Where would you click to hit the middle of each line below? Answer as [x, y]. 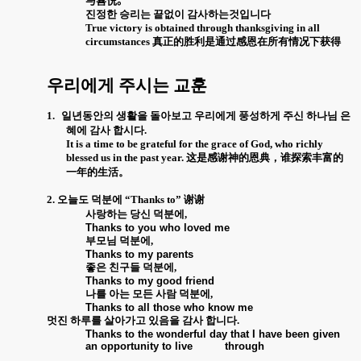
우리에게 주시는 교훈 [127, 85]
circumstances [119, 41]
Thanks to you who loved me [158, 227]
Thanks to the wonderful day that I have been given [213, 334]
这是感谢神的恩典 [228, 157]
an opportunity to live [139, 346]
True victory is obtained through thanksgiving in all [203, 27]
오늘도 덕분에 [91, 199]
